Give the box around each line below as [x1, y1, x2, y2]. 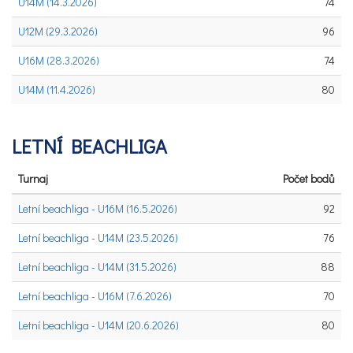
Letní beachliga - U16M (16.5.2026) [18, 201, 177, 216]
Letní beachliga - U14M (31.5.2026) [18, 259, 176, 274]
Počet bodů [283, 171, 335, 186]
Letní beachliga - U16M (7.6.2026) [18, 288, 172, 303]
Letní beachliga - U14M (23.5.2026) [18, 230, 178, 245]
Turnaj [18, 171, 48, 186]
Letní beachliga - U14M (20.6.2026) [18, 318, 179, 333]
